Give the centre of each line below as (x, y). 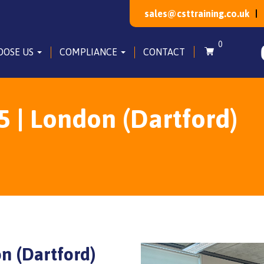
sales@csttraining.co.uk (197, 13)
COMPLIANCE (90, 52)
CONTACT (164, 52)
